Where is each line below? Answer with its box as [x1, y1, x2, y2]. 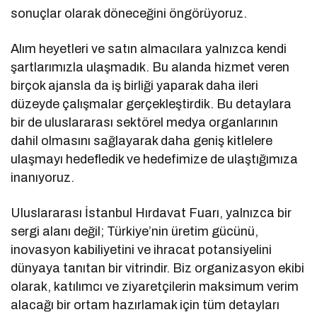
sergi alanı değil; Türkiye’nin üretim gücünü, [11, 224, 259, 239]
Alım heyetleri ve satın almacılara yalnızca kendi [11, 42, 287, 57]
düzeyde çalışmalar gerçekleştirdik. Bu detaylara [11, 97, 292, 112]
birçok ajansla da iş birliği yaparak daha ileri [11, 79, 259, 93]
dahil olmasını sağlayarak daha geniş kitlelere [11, 134, 273, 149]
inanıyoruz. [11, 171, 74, 185]
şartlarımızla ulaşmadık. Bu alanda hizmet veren [11, 60, 290, 75]
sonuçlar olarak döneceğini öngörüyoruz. [11, 6, 248, 21]
